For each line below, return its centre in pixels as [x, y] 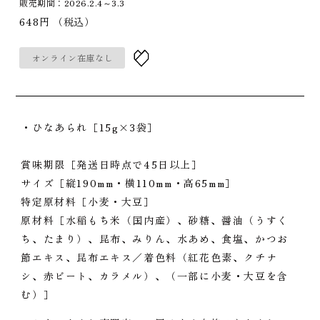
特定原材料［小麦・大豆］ [88, 201]
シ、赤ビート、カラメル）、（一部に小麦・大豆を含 [155, 275]
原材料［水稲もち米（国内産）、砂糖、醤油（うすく [155, 220]
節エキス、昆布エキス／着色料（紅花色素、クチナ [149, 257]
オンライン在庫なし [72, 57]
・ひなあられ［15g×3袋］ [90, 127]
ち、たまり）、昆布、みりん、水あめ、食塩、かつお [155, 238]
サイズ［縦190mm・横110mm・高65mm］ [129, 182]
